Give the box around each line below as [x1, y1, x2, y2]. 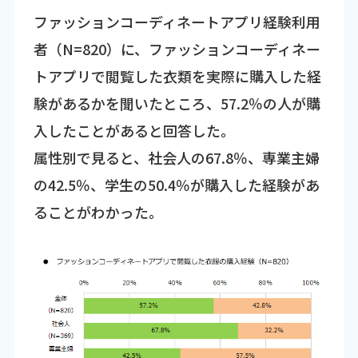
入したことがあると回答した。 [33, 120, 235, 141]
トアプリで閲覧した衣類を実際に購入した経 [33, 66, 321, 87]
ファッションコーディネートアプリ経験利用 [33, 11, 320, 33]
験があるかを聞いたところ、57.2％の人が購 [33, 93, 320, 114]
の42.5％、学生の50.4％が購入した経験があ [33, 174, 320, 196]
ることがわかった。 [33, 201, 163, 223]
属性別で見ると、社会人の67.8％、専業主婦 [33, 147, 320, 169]
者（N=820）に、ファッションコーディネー [33, 38, 320, 60]
